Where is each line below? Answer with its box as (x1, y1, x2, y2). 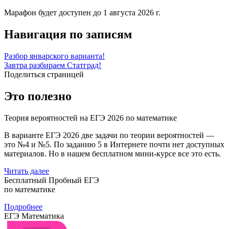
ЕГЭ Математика (4, 211, 64, 220)
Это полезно (4, 89, 72, 103)
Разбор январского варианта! (4, 51, 105, 60)
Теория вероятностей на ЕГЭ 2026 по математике (4, 113, 177, 122)
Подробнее (4, 202, 42, 211)
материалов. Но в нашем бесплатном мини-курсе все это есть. (4, 149, 221, 158)
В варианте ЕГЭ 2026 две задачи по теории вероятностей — (4, 130, 214, 140)
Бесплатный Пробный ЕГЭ (4, 175, 99, 185)
